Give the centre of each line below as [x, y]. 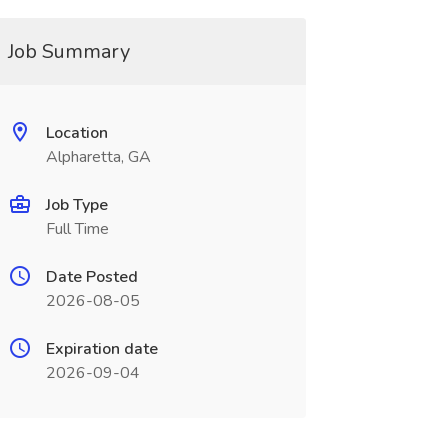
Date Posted [91, 277]
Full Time [77, 229]
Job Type [76, 205]
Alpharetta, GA [98, 157]
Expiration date [101, 349]
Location [76, 133]
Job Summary [68, 51]
